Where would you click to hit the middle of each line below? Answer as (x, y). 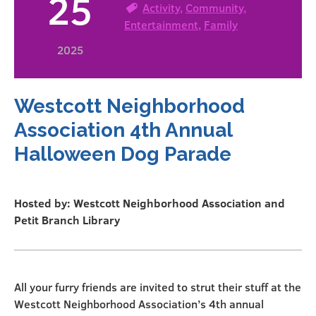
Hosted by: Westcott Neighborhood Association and (150, 203)
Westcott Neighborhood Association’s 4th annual (139, 304)
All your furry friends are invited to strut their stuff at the (158, 287)
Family (221, 24)
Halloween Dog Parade (123, 154)
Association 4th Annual (123, 130)
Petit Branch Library (67, 220)
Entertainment (161, 24)
